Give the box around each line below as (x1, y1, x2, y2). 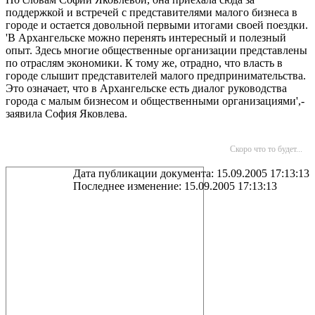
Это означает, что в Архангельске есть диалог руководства (6, 82, 287, 94)
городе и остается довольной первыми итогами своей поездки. (6, 19, 308, 31)
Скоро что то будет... (230, 144, 302, 154)
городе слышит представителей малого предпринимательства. (6, 70, 306, 82)
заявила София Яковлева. (6, 108, 127, 120)
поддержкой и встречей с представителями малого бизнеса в (6, 6, 297, 18)
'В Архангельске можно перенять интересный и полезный (6, 32, 286, 44)
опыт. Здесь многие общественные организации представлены (6, 44, 307, 56)
